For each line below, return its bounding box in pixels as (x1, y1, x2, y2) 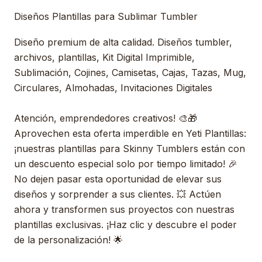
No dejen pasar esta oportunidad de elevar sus (14, 173, 222, 185)
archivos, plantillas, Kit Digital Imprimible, (14, 51, 195, 63)
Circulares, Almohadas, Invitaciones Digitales (14, 82, 212, 94)
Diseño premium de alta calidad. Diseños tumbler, (14, 36, 232, 48)
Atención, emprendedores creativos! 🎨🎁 (14, 112, 197, 124)
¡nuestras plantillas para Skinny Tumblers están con (14, 143, 245, 154)
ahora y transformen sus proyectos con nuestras (14, 204, 235, 215)
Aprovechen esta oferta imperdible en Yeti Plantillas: (14, 127, 246, 139)
